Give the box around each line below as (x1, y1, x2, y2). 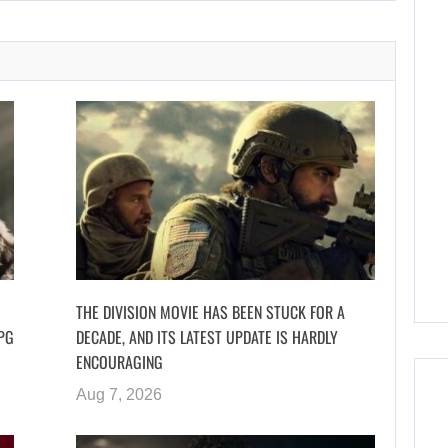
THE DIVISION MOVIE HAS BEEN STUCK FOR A (75, 299, 345, 324)
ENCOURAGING (75, 349, 163, 374)
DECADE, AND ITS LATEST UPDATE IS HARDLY (75, 324, 338, 349)
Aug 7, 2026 (75, 385, 162, 403)
